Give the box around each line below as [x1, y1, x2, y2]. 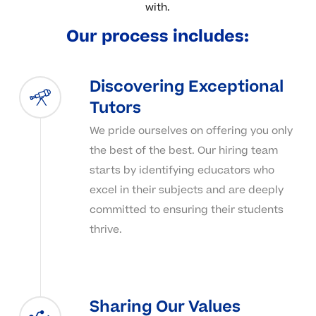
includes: [173, 24, 250, 48]
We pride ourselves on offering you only [89, 123, 293, 138]
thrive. [89, 221, 122, 237]
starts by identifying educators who [89, 162, 274, 178]
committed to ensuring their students [89, 202, 284, 217]
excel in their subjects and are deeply [89, 182, 284, 197]
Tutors [89, 96, 141, 119]
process [102, 24, 169, 48]
